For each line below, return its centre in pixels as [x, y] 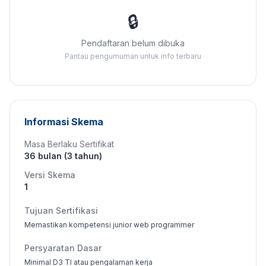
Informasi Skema [64, 122]
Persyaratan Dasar [63, 248]
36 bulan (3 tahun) [63, 156]
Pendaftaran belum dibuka [133, 43]
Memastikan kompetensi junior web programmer [109, 225]
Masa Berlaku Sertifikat [69, 144]
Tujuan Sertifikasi [61, 210]
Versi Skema [50, 175]
